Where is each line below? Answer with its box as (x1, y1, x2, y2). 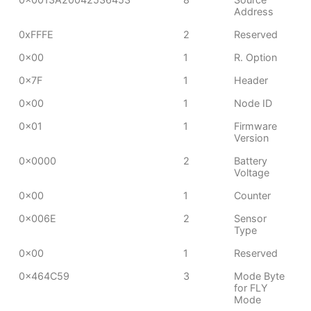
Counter (234, 190, 271, 201)
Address (234, 6, 274, 17)
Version (234, 132, 269, 144)
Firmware (234, 120, 278, 132)
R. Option (234, 51, 278, 63)
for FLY (234, 282, 269, 294)
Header (234, 74, 269, 86)
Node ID (234, 97, 273, 109)
